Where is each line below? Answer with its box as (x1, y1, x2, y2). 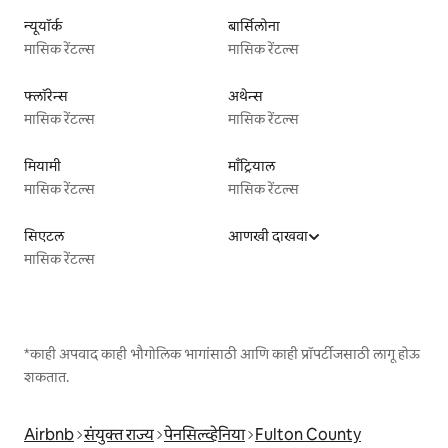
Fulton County (255, 424, 361, 446)
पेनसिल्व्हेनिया (164, 424, 245, 446)
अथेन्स (228, 86, 263, 105)
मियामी (24, 156, 61, 175)
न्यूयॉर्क (24, 16, 62, 35)
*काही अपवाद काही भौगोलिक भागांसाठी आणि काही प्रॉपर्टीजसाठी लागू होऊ (24, 344, 420, 363)
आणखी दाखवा (228, 226, 308, 245)
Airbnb (24, 423, 74, 445)
